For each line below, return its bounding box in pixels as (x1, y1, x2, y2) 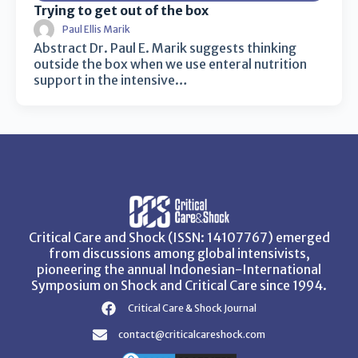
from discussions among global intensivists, (48, 245, 310, 261)
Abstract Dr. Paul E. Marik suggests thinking (34, 40, 296, 56)
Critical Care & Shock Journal (127, 302, 257, 314)
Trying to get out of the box (34, 2, 209, 18)
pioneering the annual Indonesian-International (37, 261, 321, 277)
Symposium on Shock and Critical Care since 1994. (31, 277, 327, 293)
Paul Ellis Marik (62, 23, 130, 35)
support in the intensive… (34, 72, 188, 88)
